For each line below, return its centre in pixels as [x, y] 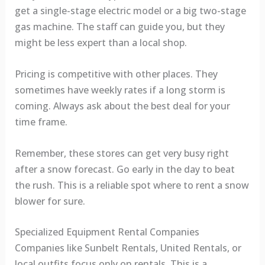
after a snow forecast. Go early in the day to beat [125, 169]
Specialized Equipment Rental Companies [107, 232]
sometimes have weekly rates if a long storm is [120, 90]
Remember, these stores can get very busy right [122, 153]
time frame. [41, 122]
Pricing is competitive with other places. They [116, 74]
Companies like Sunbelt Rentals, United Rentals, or [128, 248]
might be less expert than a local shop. [101, 43]
